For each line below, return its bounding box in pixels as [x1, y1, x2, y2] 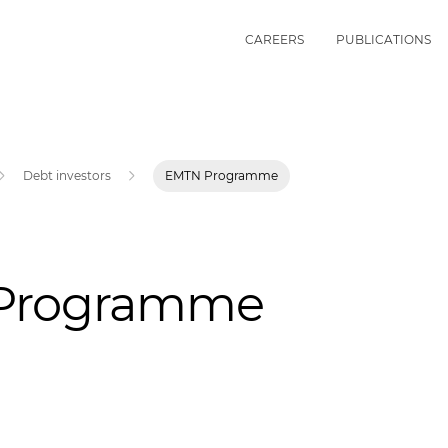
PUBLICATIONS [336, 31, 431, 47]
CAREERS [245, 31, 304, 47]
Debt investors [23, 168, 112, 183]
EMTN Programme [165, 168, 279, 183]
